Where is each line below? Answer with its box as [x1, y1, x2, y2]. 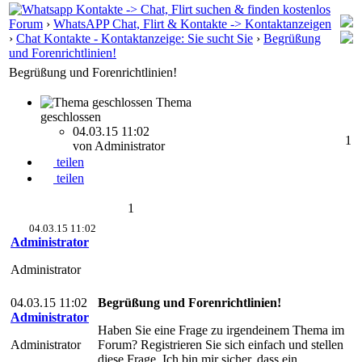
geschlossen [40, 110, 101, 124]
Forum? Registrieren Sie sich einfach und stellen [98, 338, 343, 351]
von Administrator [73, 139, 168, 153]
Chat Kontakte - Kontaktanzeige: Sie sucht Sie [16, 32, 253, 46]
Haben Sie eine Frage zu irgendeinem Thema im [98, 323, 344, 337]
